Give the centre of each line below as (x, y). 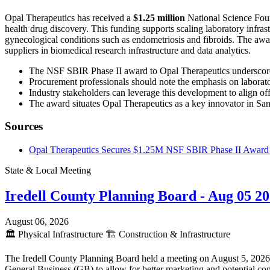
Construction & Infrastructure (173, 234)
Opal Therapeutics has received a (69, 17)
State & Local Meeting (48, 171)
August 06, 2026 (37, 221)
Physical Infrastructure (61, 234)
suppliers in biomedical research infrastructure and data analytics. (128, 50)
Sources (24, 127)
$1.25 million (159, 17)
